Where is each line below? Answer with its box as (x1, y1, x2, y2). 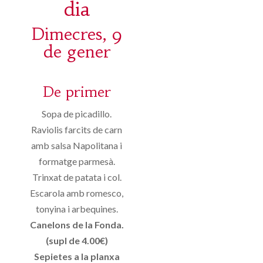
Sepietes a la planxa (33, 250, 120, 262)
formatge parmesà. (38, 155, 115, 167)
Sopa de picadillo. (42, 107, 112, 119)
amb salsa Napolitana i (31, 139, 123, 151)
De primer (42, 83, 112, 101)
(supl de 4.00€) (45, 234, 108, 246)
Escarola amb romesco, (30, 187, 124, 198)
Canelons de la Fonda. (29, 218, 124, 230)
